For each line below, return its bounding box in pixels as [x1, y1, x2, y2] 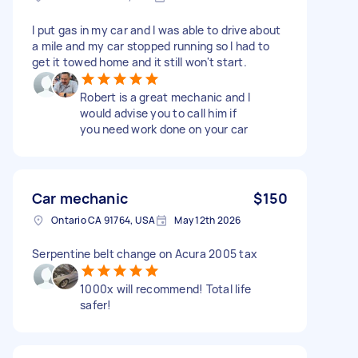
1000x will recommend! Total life [80, 280, 251, 296]
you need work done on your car [80, 121, 249, 137]
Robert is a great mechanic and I [80, 89, 250, 105]
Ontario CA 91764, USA [51, 213, 156, 227]
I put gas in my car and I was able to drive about [32, 22, 281, 38]
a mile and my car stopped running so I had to [32, 38, 270, 54]
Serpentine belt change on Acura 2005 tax [32, 245, 257, 261]
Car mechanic [32, 188, 128, 208]
